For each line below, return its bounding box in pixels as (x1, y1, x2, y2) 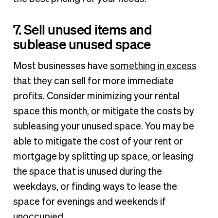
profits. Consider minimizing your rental (13, 91, 180, 102)
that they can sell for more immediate (13, 76, 174, 87)
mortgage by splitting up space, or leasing (13, 152, 193, 162)
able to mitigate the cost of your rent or (13, 137, 183, 147)
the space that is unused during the (13, 167, 162, 177)
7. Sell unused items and (13, 21, 152, 38)
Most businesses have (13, 61, 110, 72)
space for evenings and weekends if (13, 197, 166, 207)
